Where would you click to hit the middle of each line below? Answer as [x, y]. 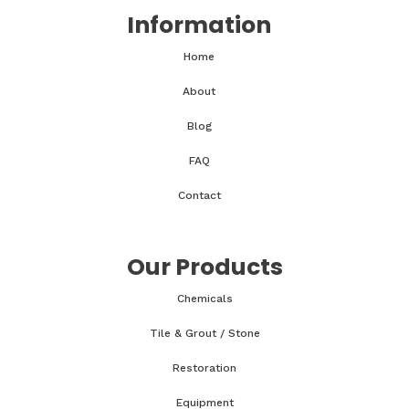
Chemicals [204, 299]
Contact [199, 196]
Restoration [204, 368]
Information [199, 26]
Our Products [204, 267]
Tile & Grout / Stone [204, 334]
